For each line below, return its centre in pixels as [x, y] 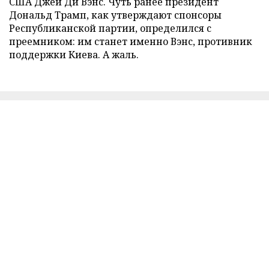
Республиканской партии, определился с [110, 28]
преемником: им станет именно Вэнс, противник [131, 41]
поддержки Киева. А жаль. [74, 54]
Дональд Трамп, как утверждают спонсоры [115, 15]
